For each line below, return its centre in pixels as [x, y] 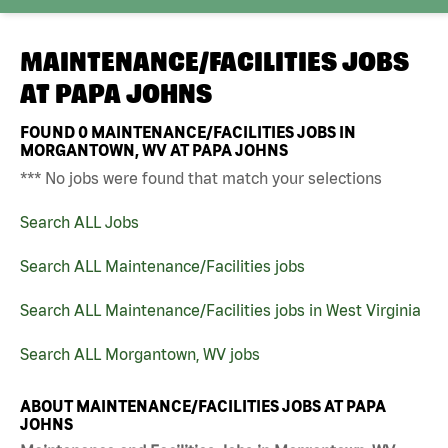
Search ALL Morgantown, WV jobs [140, 353]
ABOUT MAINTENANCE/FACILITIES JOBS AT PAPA [203, 405]
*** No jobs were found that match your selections [201, 177]
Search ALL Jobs [79, 221]
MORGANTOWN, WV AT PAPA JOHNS [154, 149]
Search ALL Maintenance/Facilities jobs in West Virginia [220, 309]
